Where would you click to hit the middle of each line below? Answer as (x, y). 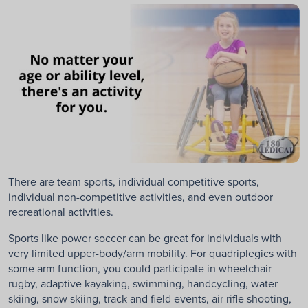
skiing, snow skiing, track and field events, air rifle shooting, (150, 299)
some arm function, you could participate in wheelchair (140, 268)
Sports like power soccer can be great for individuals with (145, 238)
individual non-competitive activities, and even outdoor (141, 197)
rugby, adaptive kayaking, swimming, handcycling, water (143, 284)
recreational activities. (61, 212)
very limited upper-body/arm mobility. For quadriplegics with (153, 253)
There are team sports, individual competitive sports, (134, 182)
